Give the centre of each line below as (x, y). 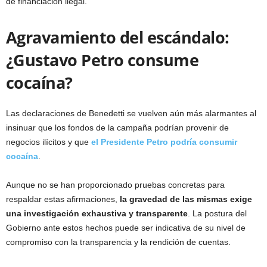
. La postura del (217, 214)
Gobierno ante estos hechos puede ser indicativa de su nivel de (126, 228)
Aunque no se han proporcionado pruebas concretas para (115, 185)
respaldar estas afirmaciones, (62, 199)
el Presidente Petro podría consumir (164, 142)
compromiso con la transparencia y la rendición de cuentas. (118, 242)
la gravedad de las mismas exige (185, 199)
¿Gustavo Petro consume (103, 60)
